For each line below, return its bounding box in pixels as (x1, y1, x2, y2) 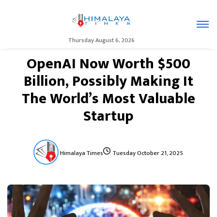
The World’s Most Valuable (22, 87, 195, 111)
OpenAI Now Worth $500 (27, 52, 190, 76)
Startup (83, 104, 134, 128)
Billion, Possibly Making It (24, 69, 193, 93)
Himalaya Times (60, 148, 103, 158)
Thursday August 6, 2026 (68, 35, 135, 45)
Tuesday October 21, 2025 (112, 148, 183, 158)
